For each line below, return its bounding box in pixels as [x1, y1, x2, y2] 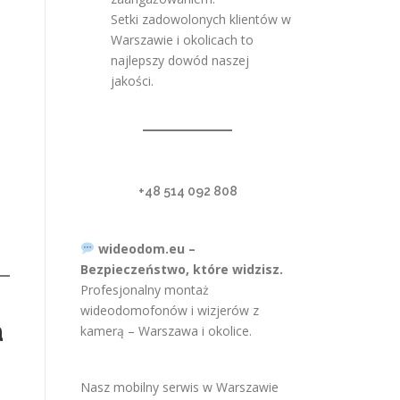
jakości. [111, 72, 154, 89]
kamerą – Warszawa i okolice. [80, 322, 252, 339]
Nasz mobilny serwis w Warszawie [80, 379, 279, 396]
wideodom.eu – [97, 240, 196, 257]
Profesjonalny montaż [80, 281, 209, 298]
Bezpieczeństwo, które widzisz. [80, 261, 283, 278]
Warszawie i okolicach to [111, 31, 254, 48]
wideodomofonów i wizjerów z [80, 302, 259, 319]
